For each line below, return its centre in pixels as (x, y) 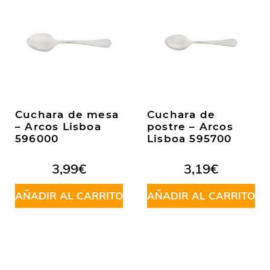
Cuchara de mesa (67, 115)
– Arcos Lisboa (58, 127)
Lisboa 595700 (190, 139)
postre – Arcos (190, 127)
